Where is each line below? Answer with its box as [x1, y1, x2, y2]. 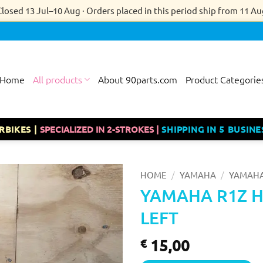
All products [33, 73, 82, 86]
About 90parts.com [98, 73, 178, 86]
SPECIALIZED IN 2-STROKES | [40, 123, 162, 135]
